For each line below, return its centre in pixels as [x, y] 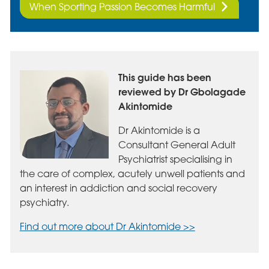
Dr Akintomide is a [159, 130]
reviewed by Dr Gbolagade [182, 91]
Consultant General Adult [177, 144]
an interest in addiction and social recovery [118, 188]
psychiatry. [44, 202]
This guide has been [165, 77]
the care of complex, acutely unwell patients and [132, 173]
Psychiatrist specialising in [175, 159]
